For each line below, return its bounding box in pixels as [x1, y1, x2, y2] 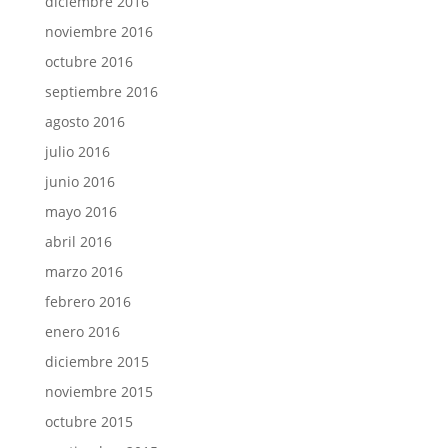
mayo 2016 [44, 202, 117, 221]
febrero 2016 [44, 292, 131, 311]
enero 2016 [44, 322, 120, 341]
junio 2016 [44, 172, 115, 191]
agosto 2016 [44, 112, 125, 131]
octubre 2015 [44, 412, 133, 431]
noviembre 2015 [44, 382, 153, 401]
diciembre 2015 [44, 352, 149, 371]
